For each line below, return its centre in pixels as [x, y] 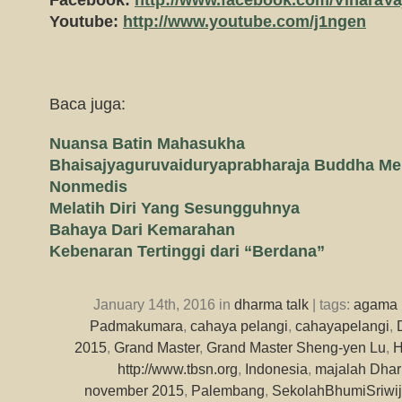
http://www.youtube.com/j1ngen [245, 22]
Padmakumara [136, 326]
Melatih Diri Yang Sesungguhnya [175, 208]
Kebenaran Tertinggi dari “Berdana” [187, 251]
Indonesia [276, 369]
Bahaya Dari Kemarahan [142, 230]
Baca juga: [87, 104]
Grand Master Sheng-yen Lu [296, 347]
